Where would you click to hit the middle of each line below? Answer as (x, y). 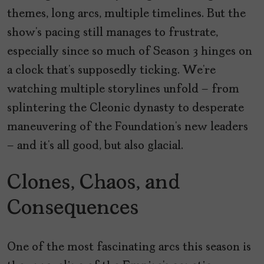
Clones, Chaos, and (94, 183)
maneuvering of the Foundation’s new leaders (128, 127)
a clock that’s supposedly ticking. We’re (111, 70)
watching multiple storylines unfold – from (123, 89)
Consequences (73, 208)
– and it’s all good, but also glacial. (95, 146)
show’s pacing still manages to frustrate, (113, 33)
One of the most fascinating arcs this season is (129, 247)
